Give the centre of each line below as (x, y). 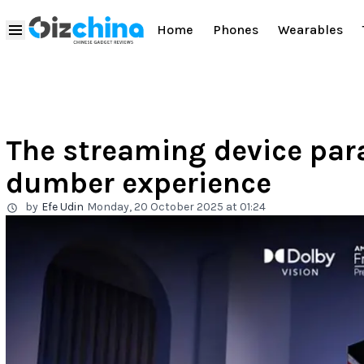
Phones (236, 30)
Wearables (310, 30)
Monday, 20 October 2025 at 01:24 (176, 207)
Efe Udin (63, 207)
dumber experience (139, 183)
